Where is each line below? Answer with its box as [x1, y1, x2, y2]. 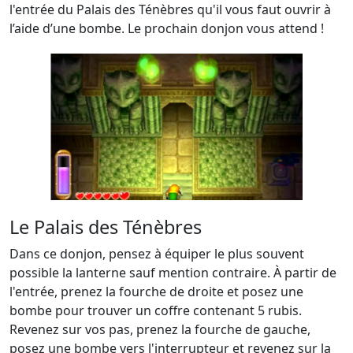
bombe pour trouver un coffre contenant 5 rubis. [9, 302, 302, 319]
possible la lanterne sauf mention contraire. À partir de [9, 264, 336, 281]
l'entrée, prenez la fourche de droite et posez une [9, 283, 303, 300]
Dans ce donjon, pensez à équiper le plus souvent [9, 245, 304, 262]
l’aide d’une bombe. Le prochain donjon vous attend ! [9, 20, 324, 37]
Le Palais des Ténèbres [9, 214, 202, 240]
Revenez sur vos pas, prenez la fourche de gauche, [9, 321, 310, 338]
